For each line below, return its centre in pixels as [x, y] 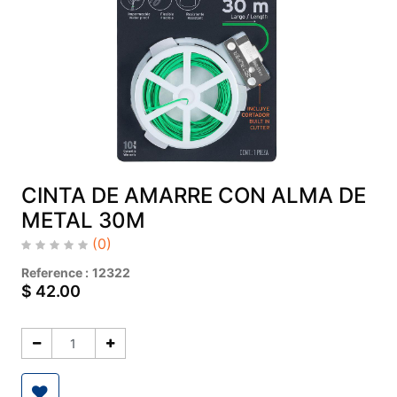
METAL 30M [83, 221]
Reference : [54, 273]
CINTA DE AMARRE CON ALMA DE [193, 196]
